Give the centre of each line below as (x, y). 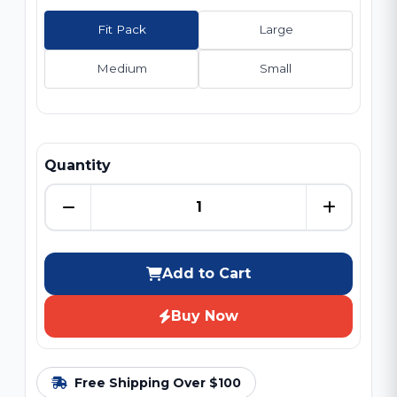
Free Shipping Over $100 (158, 382)
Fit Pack (121, 30)
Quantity (78, 165)
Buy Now (205, 315)
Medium (121, 69)
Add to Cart (206, 273)
